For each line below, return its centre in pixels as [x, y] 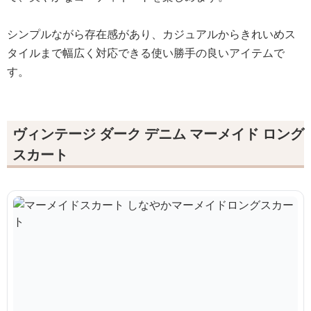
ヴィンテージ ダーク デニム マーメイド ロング [158, 134]
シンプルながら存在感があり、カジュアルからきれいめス [151, 34]
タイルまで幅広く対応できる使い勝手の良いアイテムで [146, 53]
